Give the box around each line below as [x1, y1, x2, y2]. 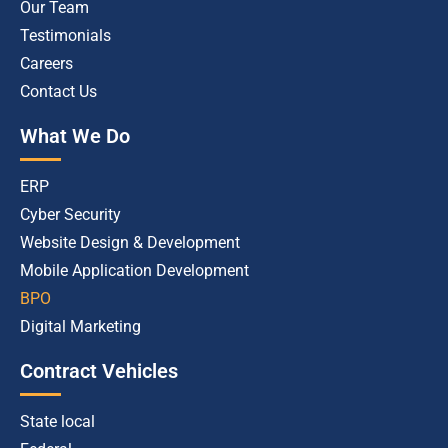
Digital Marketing [20, 317, 141, 337]
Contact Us [20, 82, 97, 102]
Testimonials [20, 26, 111, 46]
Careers [20, 54, 73, 74]
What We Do [20, 124, 130, 149]
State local [20, 412, 95, 432]
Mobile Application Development [20, 261, 249, 281]
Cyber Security [20, 205, 121, 225]
